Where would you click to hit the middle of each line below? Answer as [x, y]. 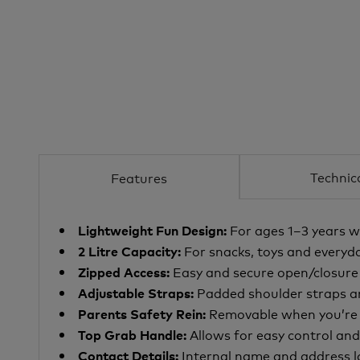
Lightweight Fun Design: [152, 230]
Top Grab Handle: [134, 334]
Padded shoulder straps [272, 292]
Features [139, 177]
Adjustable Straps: [137, 292]
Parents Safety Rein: [143, 313]
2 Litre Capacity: [131, 251]
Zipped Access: [125, 272]
